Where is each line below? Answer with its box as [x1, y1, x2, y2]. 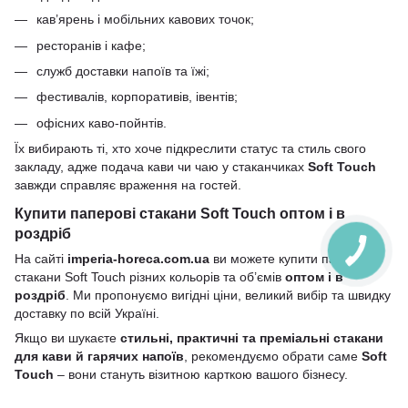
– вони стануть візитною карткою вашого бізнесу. [54, 367, 348, 382]
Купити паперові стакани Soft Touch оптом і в [15, 205, 345, 222]
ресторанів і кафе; [36, 37, 146, 53]
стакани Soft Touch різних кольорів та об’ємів [15, 270, 285, 285]
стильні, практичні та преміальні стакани [120, 331, 383, 346]
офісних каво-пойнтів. [36, 115, 167, 130]
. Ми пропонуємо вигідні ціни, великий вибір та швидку [66, 288, 391, 303]
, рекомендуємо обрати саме [184, 349, 362, 364]
